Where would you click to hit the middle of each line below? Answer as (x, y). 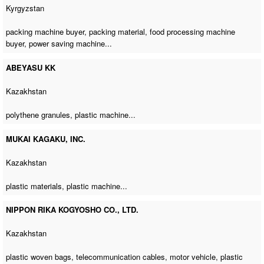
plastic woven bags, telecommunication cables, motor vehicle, (113, 257)
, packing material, (117, 32)
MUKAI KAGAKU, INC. (46, 138)
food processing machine (193, 32)
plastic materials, (37, 186)
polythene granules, (41, 115)
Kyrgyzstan (25, 8)
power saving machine (67, 44)
